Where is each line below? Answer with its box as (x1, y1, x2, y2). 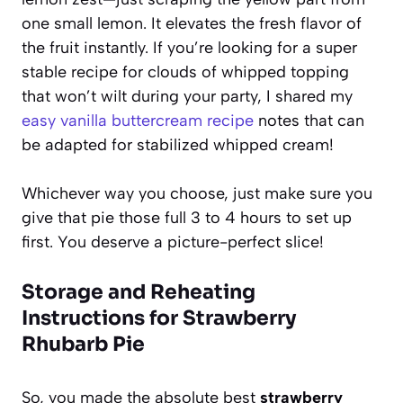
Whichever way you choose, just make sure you (22, 183, 372, 203)
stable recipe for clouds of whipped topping (22, 61, 349, 82)
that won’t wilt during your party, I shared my (22, 85, 353, 106)
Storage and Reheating (22, 279, 255, 304)
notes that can (254, 110, 364, 130)
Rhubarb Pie (22, 331, 145, 356)
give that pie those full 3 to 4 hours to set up (22, 207, 352, 228)
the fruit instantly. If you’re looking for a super (22, 37, 357, 58)
